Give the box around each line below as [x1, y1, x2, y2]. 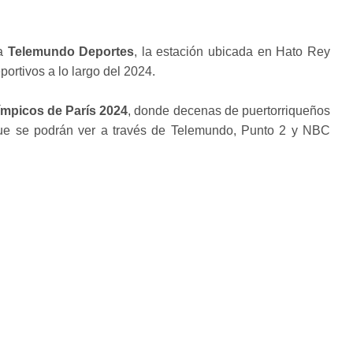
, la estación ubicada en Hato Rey [134, 44, 331, 58]
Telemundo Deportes [7, 44, 135, 58]
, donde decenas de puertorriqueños [128, 103, 331, 117]
